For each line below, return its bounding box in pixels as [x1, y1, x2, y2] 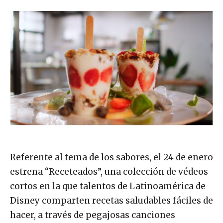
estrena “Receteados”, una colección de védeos [10, 166, 208, 178]
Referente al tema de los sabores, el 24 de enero [10, 152, 213, 163]
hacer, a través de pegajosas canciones [10, 210, 175, 221]
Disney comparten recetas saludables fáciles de [10, 195, 213, 207]
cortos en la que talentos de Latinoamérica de [10, 181, 206, 192]
